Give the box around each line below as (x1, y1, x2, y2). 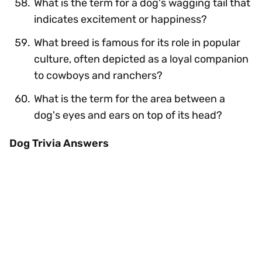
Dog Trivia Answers (9, 136, 109, 150)
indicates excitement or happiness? (34, 12, 207, 26)
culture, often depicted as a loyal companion (34, 52, 249, 65)
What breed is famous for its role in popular (34, 36, 240, 49)
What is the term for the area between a (34, 92, 225, 105)
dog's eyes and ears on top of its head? (34, 108, 222, 122)
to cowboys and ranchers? (34, 68, 163, 82)
